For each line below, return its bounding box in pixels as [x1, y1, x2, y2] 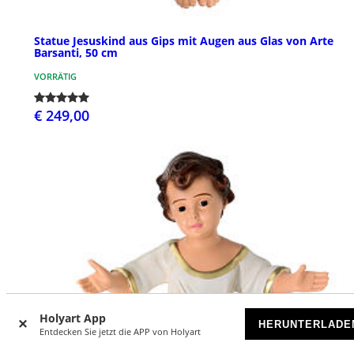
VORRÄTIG [34, 70, 77, 82]
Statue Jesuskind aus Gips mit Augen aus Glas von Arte [34, 32, 333, 48]
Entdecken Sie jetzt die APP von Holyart [40, 326, 201, 337]
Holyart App [40, 311, 106, 326]
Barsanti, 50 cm [34, 44, 118, 60]
